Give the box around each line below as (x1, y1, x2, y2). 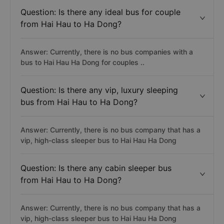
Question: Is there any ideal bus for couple (20, 7, 180, 17)
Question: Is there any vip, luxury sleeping (20, 85, 178, 95)
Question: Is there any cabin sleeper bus (20, 163, 171, 173)
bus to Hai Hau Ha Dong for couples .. (20, 58, 144, 66)
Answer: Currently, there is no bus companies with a (20, 47, 193, 56)
